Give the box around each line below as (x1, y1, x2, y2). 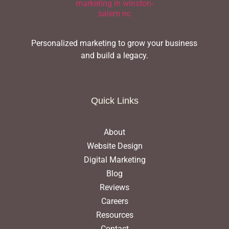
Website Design (86, 141, 143, 151)
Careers (101, 196, 128, 206)
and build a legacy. (80, 51, 148, 61)
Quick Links (90, 95, 139, 106)
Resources (96, 210, 133, 220)
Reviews (100, 182, 129, 192)
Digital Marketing (83, 154, 146, 165)
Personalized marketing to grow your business (31, 38, 198, 49)
